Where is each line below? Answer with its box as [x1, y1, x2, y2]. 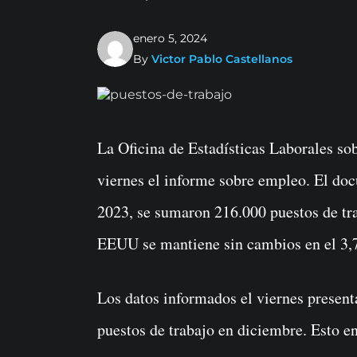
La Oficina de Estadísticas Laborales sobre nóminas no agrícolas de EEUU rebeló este [97, 137, 107, 159]
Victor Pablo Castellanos [151, 52, 292, 67]
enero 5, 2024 [133, 31, 207, 46]
